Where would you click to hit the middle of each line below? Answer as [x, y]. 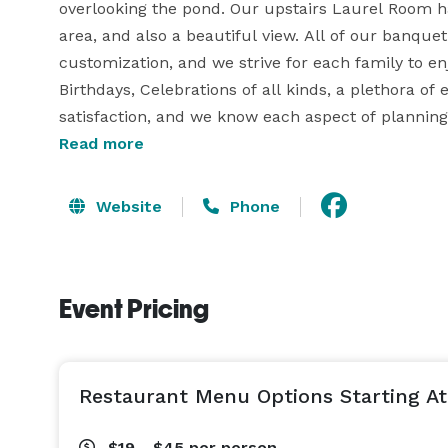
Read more [101, 143]
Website [126, 206]
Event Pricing [134, 309]
